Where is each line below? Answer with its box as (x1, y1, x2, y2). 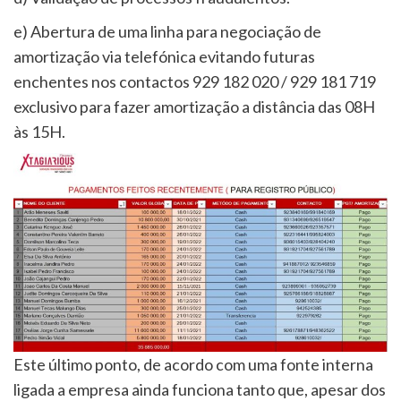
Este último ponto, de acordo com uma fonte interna (13, 354, 373, 374)
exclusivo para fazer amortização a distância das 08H (13, 96, 375, 116)
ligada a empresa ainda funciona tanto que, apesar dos (13, 379, 386, 399)
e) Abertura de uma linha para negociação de (13, 21, 321, 41)
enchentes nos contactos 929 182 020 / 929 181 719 (13, 71, 376, 91)
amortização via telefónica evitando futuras (13, 46, 315, 66)
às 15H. (13, 121, 65, 141)
